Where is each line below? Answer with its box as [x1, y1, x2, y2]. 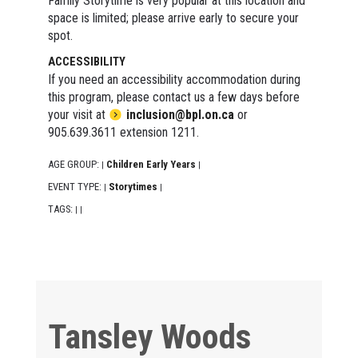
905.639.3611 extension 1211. [47, 124, 199, 140]
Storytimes [108, 180, 157, 193]
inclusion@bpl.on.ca [125, 106, 234, 122]
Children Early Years [105, 157, 196, 170]
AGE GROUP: [47, 157, 101, 170]
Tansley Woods [47, 316, 251, 356]
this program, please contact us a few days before [47, 89, 300, 105]
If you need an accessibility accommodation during [47, 71, 300, 87]
